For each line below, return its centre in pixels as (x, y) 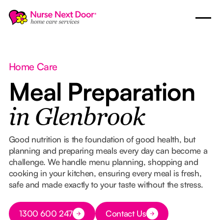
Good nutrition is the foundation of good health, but (102, 139)
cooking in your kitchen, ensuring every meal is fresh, (105, 173)
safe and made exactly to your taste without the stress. (106, 184)
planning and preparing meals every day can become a (108, 150)
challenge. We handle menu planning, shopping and (103, 162)
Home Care (33, 66)
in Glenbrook (77, 118)
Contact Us (126, 214)
